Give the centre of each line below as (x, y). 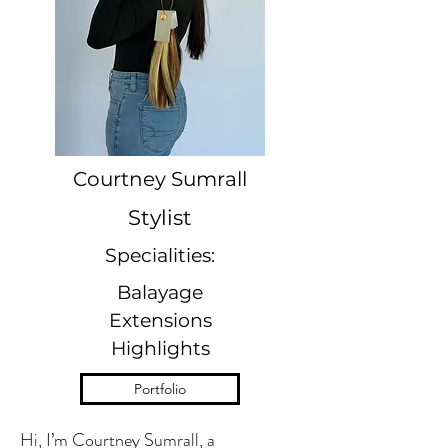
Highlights (160, 348)
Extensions (160, 320)
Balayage (160, 292)
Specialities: (160, 255)
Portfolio (160, 389)
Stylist (160, 217)
